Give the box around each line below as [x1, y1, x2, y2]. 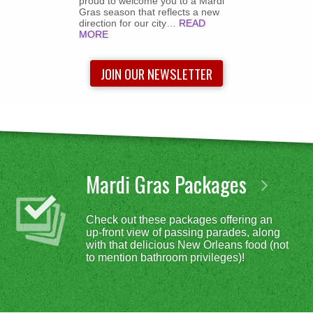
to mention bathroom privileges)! [86, 252, 245, 264]
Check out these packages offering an [86, 214, 273, 226]
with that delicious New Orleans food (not [86, 239, 289, 252]
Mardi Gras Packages [86, 168, 252, 200]
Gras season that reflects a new [78, 6, 219, 18]
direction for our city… [78, 17, 179, 29]
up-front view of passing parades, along [86, 226, 281, 239]
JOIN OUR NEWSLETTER [101, 64, 212, 83]
